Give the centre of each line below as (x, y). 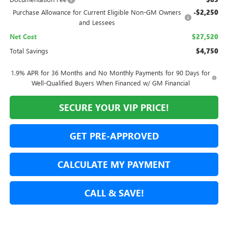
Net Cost (23, 37)
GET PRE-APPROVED (114, 136)
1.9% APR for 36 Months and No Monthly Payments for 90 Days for (111, 73)
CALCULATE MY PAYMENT (114, 165)
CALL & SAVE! (114, 193)
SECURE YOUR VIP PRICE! (114, 108)
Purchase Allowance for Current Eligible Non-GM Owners (97, 12)
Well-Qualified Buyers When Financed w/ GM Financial (110, 83)
